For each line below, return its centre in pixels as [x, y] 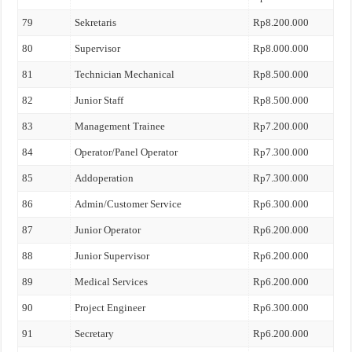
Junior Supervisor [112, 256]
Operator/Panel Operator [126, 152]
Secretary [95, 334]
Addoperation [104, 178]
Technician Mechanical [125, 74]
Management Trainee [120, 126]
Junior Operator [108, 230]
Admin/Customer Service [128, 204]
